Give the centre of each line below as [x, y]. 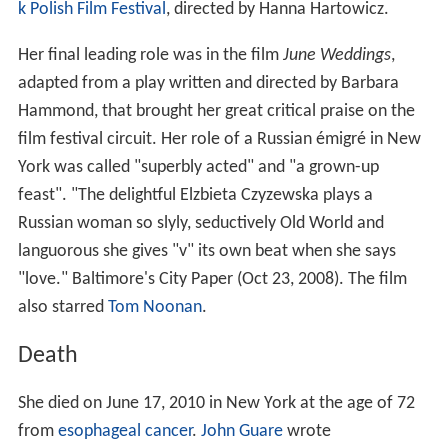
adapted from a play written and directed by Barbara [208, 83]
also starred [62, 307]
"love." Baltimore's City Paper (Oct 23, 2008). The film [212, 279]
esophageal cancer [124, 432]
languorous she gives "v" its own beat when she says [206, 251]
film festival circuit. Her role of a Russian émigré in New [219, 139]
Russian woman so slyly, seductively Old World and [200, 223]
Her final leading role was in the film [150, 55]
